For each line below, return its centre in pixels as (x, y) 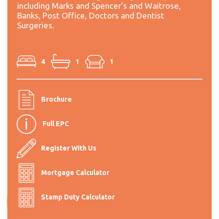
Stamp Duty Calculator (78, 197)
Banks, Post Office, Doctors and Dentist (91, 15)
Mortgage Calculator (75, 172)
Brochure (56, 99)
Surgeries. (36, 25)
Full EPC (56, 123)
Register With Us (69, 148)
